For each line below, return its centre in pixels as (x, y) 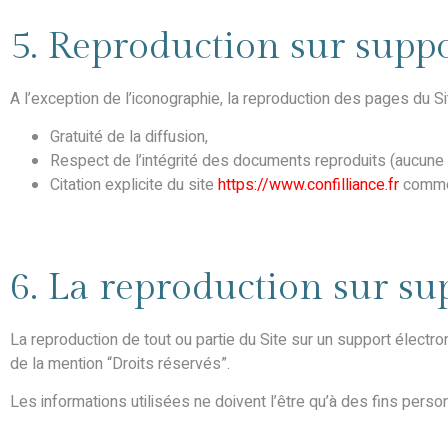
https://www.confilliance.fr (308, 185)
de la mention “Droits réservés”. (120, 364)
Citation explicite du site (134, 185)
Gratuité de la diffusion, (129, 137)
